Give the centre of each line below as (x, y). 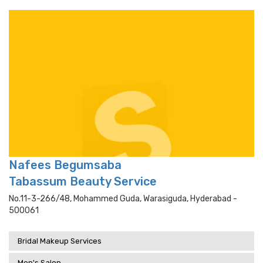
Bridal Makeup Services (60, 241)
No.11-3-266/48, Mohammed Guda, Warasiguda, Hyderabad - (123, 199)
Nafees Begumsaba (65, 165)
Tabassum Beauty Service (83, 181)
